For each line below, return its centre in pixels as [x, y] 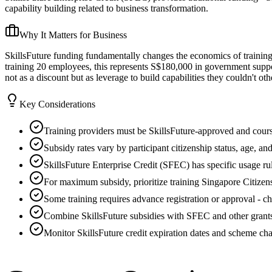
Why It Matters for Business [73, 35]
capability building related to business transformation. [107, 8]
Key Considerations [57, 104]
